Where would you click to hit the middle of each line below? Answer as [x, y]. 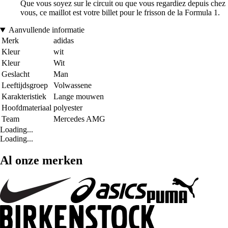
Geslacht [16, 74]
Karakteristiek [24, 97]
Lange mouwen [79, 97]
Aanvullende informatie [46, 30]
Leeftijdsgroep [25, 85]
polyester [68, 108]
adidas [64, 41]
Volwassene [73, 85]
